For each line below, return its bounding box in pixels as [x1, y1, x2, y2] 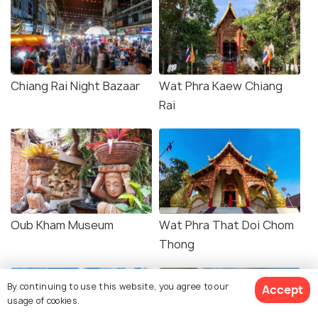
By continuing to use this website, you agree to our [7, 280, 229, 292]
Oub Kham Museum [11, 217, 114, 234]
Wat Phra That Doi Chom [159, 217, 294, 234]
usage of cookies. [7, 294, 80, 307]
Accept [262, 282, 303, 297]
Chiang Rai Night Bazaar [11, 78, 140, 94]
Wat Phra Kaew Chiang [159, 78, 283, 94]
